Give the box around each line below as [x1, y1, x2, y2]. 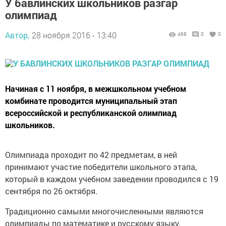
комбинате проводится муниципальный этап [5, 95, 177, 106]
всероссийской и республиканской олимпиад [5, 107, 177, 119]
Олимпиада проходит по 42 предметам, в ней [5, 149, 177, 160]
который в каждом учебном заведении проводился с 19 [5, 174, 218, 185]
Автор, [5, 30, 29, 41]
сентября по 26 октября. [5, 186, 97, 197]
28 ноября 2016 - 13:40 [32, 30, 117, 41]
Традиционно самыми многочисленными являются [5, 206, 203, 217]
